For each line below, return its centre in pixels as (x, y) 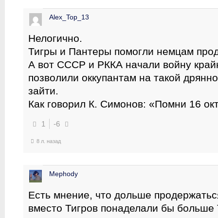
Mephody (64, 174)
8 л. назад (49, 141)
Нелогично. (55, 38)
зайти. (43, 91)
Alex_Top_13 (69, 17)
